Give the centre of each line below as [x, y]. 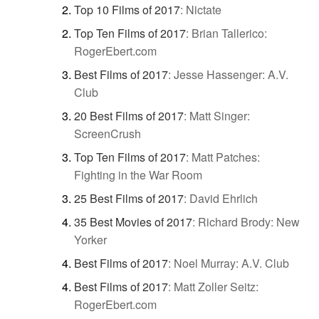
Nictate [204, 10]
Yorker [90, 240]
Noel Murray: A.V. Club [231, 263]
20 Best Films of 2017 [129, 116]
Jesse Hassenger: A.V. [231, 75]
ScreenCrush [108, 134]
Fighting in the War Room [138, 175]
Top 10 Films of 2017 [127, 10]
